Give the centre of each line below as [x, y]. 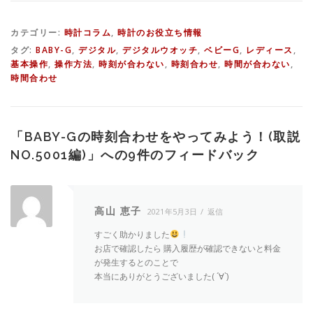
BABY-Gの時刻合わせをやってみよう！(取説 [162, 136]
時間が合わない [257, 64]
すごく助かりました [132, 234]
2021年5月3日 [172, 211]
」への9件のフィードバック [173, 154]
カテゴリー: [37, 32]
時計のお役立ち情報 [160, 32]
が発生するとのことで [136, 262]
